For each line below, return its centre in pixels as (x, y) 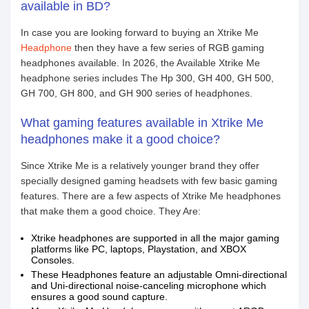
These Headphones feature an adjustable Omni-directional (159, 275)
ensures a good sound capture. (99, 297)
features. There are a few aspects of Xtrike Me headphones (151, 196)
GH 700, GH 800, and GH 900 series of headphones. (137, 93)
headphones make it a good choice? (120, 139)
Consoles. (53, 260)
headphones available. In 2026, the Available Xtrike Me (140, 63)
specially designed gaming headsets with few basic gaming (149, 181)
